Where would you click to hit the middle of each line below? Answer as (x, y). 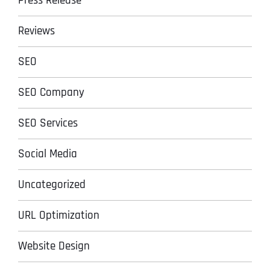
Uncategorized (52, 184)
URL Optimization (59, 215)
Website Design (54, 246)
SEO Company (51, 92)
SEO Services (48, 123)
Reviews (36, 31)
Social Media (48, 154)
